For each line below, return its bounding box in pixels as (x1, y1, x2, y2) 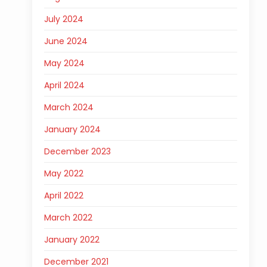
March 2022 (44, 212, 92, 223)
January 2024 (44, 123, 101, 135)
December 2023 (44, 145, 111, 157)
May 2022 (44, 167, 83, 179)
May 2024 (44, 57, 85, 69)
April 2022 (44, 190, 83, 201)
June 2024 (44, 35, 88, 47)
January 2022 (44, 234, 100, 246)
